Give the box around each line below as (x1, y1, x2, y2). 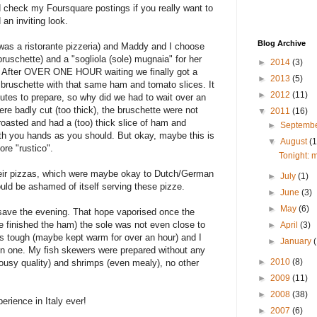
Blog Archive (258, 39, 306, 48)
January (280, 236, 314, 247)
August (280, 137, 310, 147)
